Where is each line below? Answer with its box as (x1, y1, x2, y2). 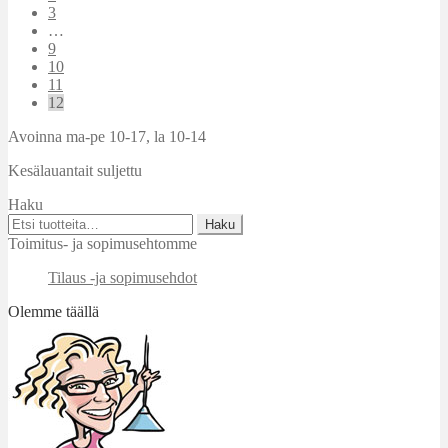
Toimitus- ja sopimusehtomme (8, 235, 197, 253)
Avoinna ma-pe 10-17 (8, 128, 146, 146)
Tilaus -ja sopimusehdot (48, 269, 197, 287)
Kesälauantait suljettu (8, 162, 142, 180)
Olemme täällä (8, 303, 99, 321)
